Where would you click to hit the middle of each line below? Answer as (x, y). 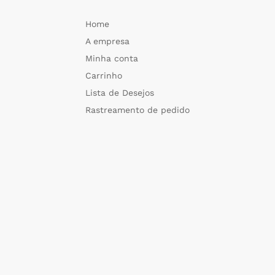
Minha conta (112, 59)
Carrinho (104, 76)
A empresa (107, 41)
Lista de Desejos (120, 93)
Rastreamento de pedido (137, 110)
